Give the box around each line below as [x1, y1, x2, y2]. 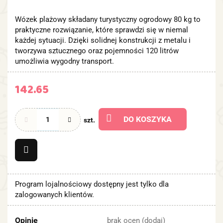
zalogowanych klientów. [15, 190, 94, 199]
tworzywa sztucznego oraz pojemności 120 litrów [15, 46, 179, 55]
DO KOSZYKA [123, 114, 172, 124]
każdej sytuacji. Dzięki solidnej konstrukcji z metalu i [15, 35, 191, 45]
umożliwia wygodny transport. [15, 56, 114, 66]
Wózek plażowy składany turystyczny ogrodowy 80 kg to [15, 14, 201, 24]
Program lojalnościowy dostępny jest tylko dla [15, 179, 169, 189]
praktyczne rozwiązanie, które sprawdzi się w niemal [15, 25, 188, 34]
